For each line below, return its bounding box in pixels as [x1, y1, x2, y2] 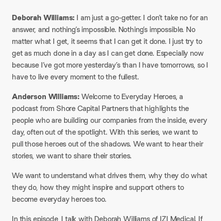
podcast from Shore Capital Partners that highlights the [12, 103, 189, 113]
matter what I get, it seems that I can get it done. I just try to [12, 36, 202, 46]
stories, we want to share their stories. [12, 150, 132, 161]
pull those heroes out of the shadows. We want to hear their [12, 139, 203, 149]
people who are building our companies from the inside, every [12, 115, 207, 125]
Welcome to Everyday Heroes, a [79, 91, 184, 102]
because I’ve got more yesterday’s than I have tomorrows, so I [12, 60, 209, 70]
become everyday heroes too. [12, 194, 107, 204]
